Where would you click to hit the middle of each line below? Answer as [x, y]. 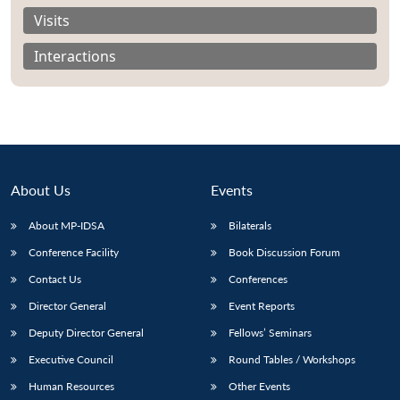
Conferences [258, 279]
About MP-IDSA [67, 225]
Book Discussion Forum [284, 252]
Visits [52, 20]
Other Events [259, 386]
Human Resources [71, 386]
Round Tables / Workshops [292, 359]
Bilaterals [250, 225]
